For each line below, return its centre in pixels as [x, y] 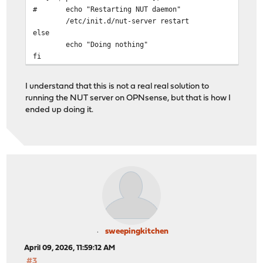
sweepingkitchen [137, 232]
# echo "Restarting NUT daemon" [107, 9]
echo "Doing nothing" [91, 44]
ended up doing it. [60, 110]
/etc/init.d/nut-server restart [111, 21]
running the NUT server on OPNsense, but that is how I [128, 98]
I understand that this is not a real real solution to [117, 86]
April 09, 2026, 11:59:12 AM [70, 248]
